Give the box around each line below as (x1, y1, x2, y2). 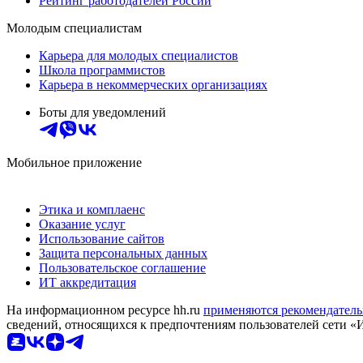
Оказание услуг (39, 216, 126, 231)
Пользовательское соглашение (39, 260, 206, 275)
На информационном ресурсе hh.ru (6, 302, 203, 317)
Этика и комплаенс (39, 202, 145, 216)
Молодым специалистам (6, 20, 142, 35)
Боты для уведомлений (39, 105, 166, 119)
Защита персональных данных (39, 246, 207, 260)
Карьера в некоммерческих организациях (39, 77, 267, 92)
